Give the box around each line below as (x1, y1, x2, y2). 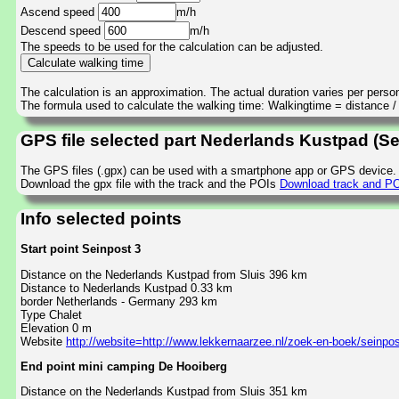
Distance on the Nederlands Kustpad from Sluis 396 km (20, 267, 307, 281)
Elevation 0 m (20, 321, 92, 335)
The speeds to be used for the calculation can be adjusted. (20, 40, 323, 54)
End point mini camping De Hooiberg (20, 359, 227, 373)
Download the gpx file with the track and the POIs (20, 177, 280, 191)
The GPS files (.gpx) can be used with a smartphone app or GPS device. (20, 164, 396, 178)
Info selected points (20, 208, 182, 228)
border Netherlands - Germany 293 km (20, 294, 217, 308)
